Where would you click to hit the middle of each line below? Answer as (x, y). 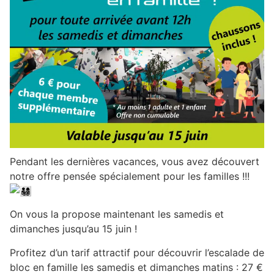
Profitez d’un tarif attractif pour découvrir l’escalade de (137, 252)
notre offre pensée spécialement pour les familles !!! (130, 176)
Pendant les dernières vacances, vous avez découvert (135, 161)
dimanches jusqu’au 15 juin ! (73, 229)
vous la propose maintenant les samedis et (125, 214)
